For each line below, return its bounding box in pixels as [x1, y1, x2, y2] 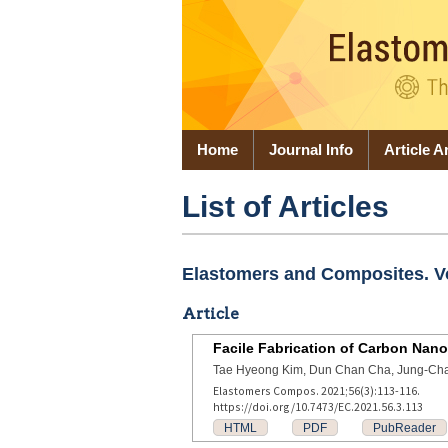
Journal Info [269, 141, 353, 158]
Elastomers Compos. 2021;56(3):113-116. [213, 383, 420, 398]
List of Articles [182, 190, 389, 223]
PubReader [373, 421, 436, 434]
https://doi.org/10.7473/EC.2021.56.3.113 [213, 399, 423, 414]
